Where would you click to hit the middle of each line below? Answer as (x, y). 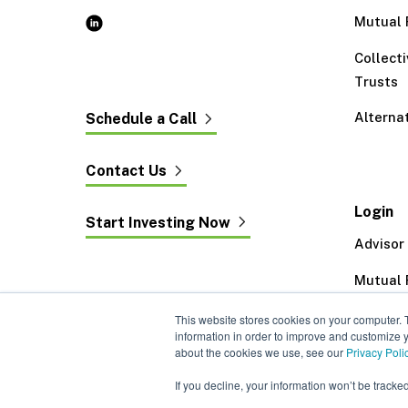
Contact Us (127, 170)
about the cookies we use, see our (260, 352)
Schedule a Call (142, 118)
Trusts (377, 81)
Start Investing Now (158, 222)
